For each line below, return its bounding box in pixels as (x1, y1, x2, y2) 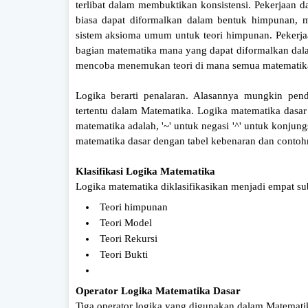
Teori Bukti (99, 248, 148, 260)
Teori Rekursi (99, 232, 157, 244)
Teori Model (99, 217, 152, 228)
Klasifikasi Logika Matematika (75, 165, 215, 177)
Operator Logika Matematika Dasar (75, 285, 241, 296)
